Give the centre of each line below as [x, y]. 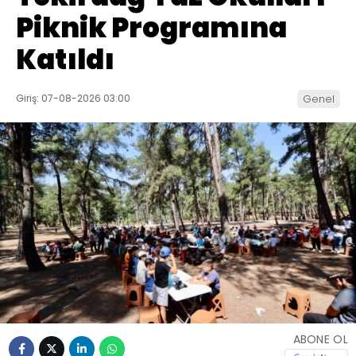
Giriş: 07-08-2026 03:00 [73, 99]
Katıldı [65, 60]
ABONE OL [320, 340]
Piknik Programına [151, 28]
